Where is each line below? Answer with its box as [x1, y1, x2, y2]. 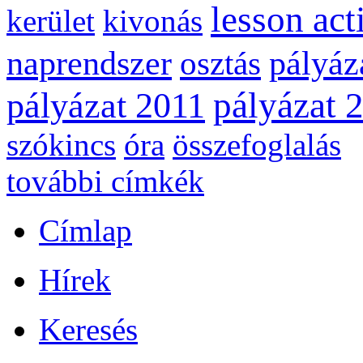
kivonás [103, 3, 203, 39]
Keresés [39, 312, 138, 348]
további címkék [6, 164, 204, 199]
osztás [180, 45, 261, 83]
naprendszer [6, 44, 172, 83]
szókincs [6, 127, 116, 163]
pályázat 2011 [6, 86, 205, 126]
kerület [6, 3, 95, 39]
